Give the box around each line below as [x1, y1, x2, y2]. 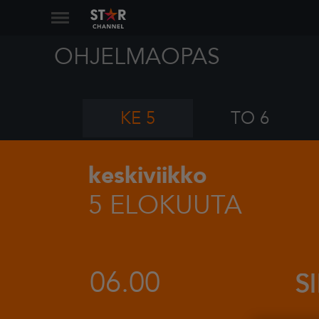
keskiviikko [88, 160, 207, 192]
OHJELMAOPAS [54, 41, 220, 73]
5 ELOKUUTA [88, 188, 242, 223]
